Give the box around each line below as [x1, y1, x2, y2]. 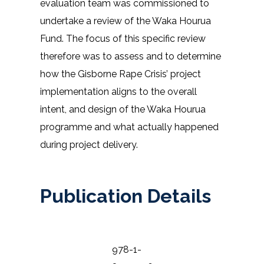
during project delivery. [40, 138, 138, 150]
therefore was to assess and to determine [40, 50, 221, 62]
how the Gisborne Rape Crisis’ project [40, 68, 201, 80]
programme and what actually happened [40, 121, 219, 133]
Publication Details [40, 185, 211, 207]
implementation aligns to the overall [40, 85, 197, 97]
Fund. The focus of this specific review [40, 32, 206, 44]
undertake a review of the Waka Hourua [40, 15, 211, 27]
